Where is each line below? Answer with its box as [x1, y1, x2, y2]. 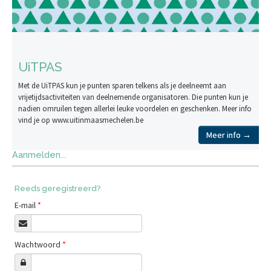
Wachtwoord [15, 238, 63, 250]
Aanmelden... [12, 150, 66, 160]
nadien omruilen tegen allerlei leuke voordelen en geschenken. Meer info [18, 103, 252, 114]
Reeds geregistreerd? [15, 183, 101, 193]
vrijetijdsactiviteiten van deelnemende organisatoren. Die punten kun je [18, 91, 248, 102]
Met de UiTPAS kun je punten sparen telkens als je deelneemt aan [18, 80, 226, 91]
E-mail [15, 199, 38, 211]
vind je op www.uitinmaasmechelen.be [18, 114, 143, 125]
